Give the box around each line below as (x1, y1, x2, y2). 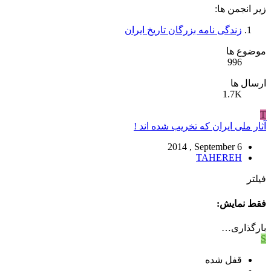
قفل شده (205, 255, 242, 265)
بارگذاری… (221, 223, 266, 233)
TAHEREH (196, 152, 242, 163)
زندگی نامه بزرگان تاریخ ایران (125, 25, 242, 36)
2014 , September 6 (168, 142, 242, 152)
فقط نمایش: (217, 198, 266, 209)
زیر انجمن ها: (215, 4, 266, 15)
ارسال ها (230, 78, 266, 89)
